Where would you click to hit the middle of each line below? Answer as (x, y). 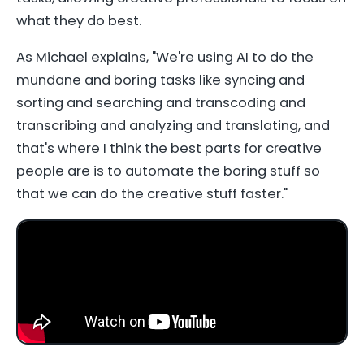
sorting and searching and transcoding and (161, 103)
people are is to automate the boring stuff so (168, 171)
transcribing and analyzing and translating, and (173, 126)
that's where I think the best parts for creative (169, 149)
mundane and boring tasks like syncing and (160, 80)
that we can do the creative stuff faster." (152, 194)
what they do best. (79, 20)
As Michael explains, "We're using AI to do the (165, 58)
